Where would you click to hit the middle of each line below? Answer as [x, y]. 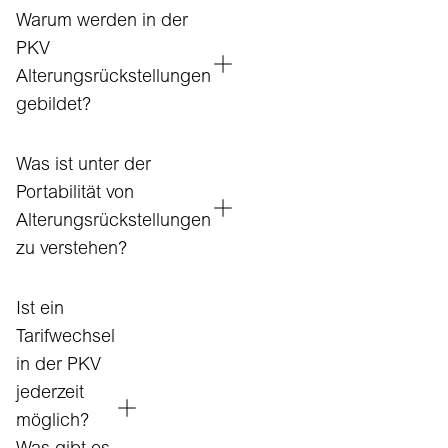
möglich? [52, 422]
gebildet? [53, 106]
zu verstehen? [71, 250]
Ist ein [40, 310]
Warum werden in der [102, 22]
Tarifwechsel [65, 338]
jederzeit [50, 394]
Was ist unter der [83, 166]
